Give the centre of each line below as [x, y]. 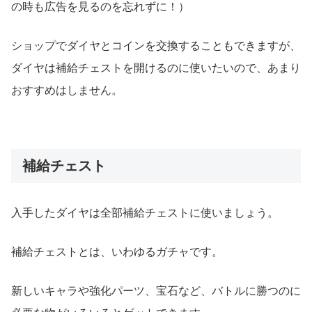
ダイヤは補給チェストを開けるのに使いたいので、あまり [156, 68]
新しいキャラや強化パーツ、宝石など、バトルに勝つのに [156, 291]
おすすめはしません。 [67, 91]
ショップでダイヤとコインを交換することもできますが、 [156, 46]
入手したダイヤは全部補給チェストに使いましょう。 [145, 213]
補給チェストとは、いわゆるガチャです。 [117, 252]
